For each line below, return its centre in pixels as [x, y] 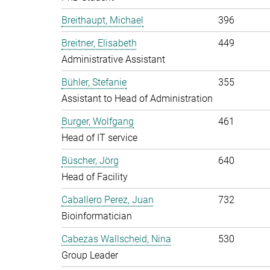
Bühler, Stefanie [94, 82]
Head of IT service [99, 138]
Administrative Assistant [113, 59]
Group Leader [90, 255]
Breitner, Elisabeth [99, 43]
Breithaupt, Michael [102, 20]
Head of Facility [95, 177]
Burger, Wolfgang [98, 121]
